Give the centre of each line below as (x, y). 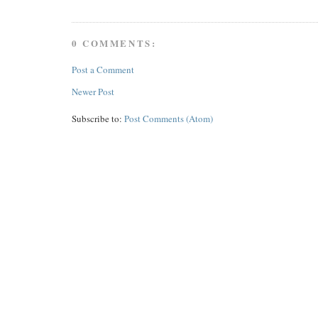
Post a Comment (103, 70)
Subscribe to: (98, 119)
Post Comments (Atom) (168, 119)
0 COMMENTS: (114, 43)
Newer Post (93, 92)
